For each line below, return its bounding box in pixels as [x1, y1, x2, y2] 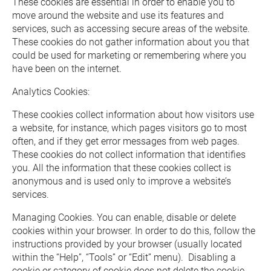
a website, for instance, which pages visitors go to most [12, 122, 247, 134]
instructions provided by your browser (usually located [12, 238, 242, 250]
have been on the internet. [12, 63, 122, 74]
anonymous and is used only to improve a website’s [12, 175, 231, 187]
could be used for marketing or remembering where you [12, 50, 246, 61]
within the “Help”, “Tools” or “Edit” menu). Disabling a [12, 252, 236, 263]
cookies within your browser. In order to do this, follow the [12, 225, 255, 237]
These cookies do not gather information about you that [12, 36, 249, 48]
